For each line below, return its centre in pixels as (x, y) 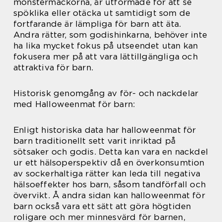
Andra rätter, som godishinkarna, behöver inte (111, 35)
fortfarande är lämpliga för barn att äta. (97, 24)
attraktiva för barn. (53, 68)
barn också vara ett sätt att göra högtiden (102, 206)
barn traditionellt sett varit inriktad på (95, 141)
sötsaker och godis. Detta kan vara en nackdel (111, 152)
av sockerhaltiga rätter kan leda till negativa (107, 174)
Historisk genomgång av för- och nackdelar (106, 93)
